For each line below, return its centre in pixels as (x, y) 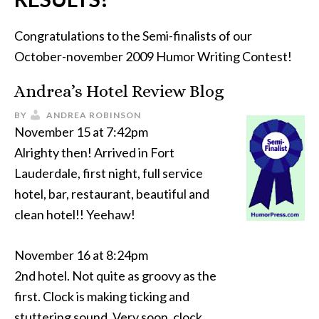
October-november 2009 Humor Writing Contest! (153, 56)
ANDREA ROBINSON (94, 115)
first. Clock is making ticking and (102, 296)
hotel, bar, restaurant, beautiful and (112, 194)
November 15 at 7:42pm (81, 132)
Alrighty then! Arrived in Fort (94, 152)
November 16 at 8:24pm (81, 255)
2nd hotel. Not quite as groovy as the (115, 276)
